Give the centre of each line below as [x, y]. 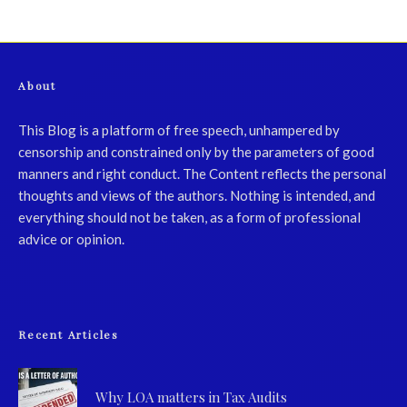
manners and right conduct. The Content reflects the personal [202, 173]
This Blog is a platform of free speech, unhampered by [179, 129]
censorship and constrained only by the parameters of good [196, 151]
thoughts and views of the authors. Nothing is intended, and [197, 195]
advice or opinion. [71, 238]
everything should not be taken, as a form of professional [189, 217]
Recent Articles [69, 334]
